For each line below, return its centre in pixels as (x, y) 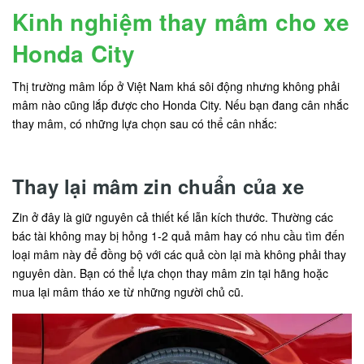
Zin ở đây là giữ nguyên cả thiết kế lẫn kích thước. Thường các (173, 217)
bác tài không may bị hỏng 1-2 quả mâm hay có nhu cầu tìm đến (178, 236)
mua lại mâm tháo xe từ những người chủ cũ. (128, 292)
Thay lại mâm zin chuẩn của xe (158, 186)
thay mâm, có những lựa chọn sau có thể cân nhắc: (145, 124)
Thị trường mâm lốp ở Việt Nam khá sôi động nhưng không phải (176, 87)
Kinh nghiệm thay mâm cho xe (181, 22)
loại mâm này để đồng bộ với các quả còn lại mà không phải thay (179, 255)
